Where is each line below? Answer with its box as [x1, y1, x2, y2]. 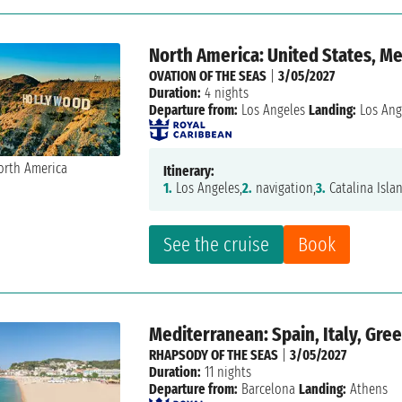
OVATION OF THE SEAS [149, 67, 267, 85]
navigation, [252, 179, 317, 197]
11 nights [201, 363, 252, 381]
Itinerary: [163, 162, 215, 180]
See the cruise [163, 232, 270, 258]
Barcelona [241, 380, 296, 398]
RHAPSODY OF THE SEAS [149, 346, 279, 364]
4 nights [201, 84, 249, 102]
